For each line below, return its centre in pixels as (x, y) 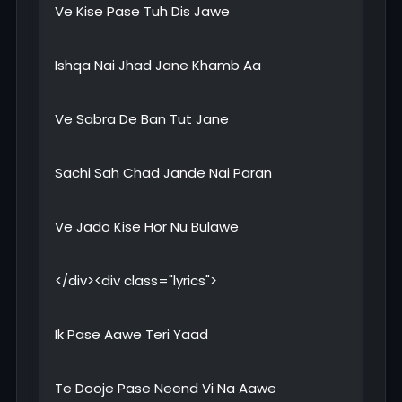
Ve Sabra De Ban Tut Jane (142, 119)
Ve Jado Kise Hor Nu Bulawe (147, 227)
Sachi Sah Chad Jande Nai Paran (163, 173)
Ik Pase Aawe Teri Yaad (131, 335)
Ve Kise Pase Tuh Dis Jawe (142, 12)
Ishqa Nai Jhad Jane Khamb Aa (158, 66)
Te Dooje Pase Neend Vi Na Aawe (166, 389)
